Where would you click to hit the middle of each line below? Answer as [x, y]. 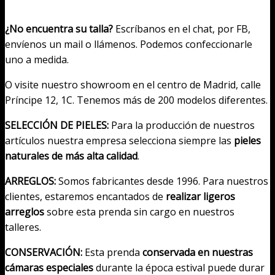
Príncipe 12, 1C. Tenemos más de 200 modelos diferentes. [136, 100]
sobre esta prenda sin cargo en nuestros [139, 212]
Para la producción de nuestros [182, 126]
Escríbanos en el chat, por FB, [182, 29]
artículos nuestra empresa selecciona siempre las [119, 141]
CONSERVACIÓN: [44, 253]
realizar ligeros [200, 197]
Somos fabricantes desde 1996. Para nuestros [162, 181]
